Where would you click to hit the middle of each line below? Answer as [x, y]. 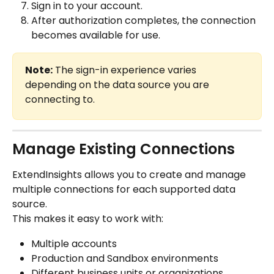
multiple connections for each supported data [125, 190]
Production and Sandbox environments [125, 258]
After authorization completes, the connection [145, 21]
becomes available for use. [96, 35]
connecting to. [60, 100]
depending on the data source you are [118, 85]
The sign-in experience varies [126, 70]
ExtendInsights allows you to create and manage [130, 175]
